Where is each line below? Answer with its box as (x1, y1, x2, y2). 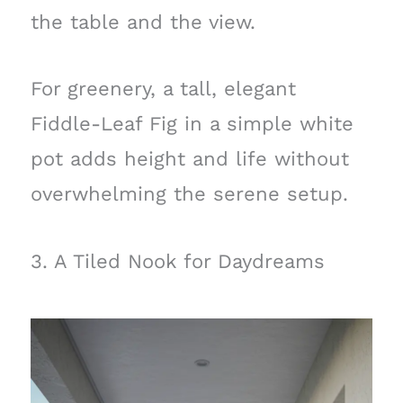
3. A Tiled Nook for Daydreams (30, 249, 325, 273)
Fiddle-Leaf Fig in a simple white (30, 112, 354, 136)
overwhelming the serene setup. (30, 183, 348, 206)
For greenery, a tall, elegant (30, 77, 296, 101)
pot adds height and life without (30, 148, 349, 171)
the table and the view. (30, 11, 255, 34)
